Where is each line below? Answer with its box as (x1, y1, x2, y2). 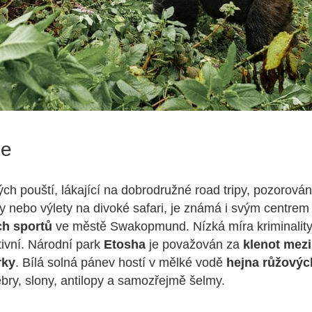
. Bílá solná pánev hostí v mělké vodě (15, 256, 226, 270)
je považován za (146, 237, 243, 251)
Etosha (104, 237, 146, 251)
